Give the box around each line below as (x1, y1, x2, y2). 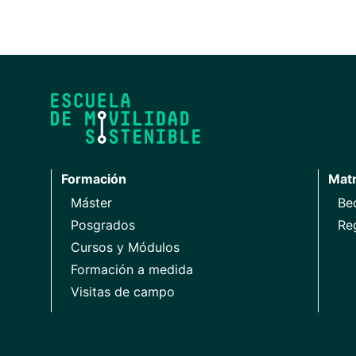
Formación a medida (71, 261, 193, 277)
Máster (71, 194, 112, 211)
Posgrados (71, 216, 135, 233)
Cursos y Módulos (71, 238, 180, 255)
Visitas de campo (71, 283, 175, 300)
